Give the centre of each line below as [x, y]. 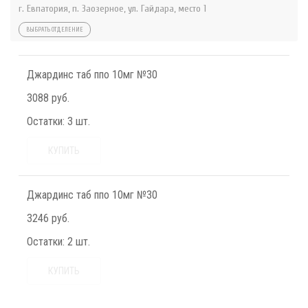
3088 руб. [48, 98]
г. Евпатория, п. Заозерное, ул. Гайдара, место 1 [112, 9]
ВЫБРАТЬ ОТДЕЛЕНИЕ [55, 30]
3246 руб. [48, 219]
